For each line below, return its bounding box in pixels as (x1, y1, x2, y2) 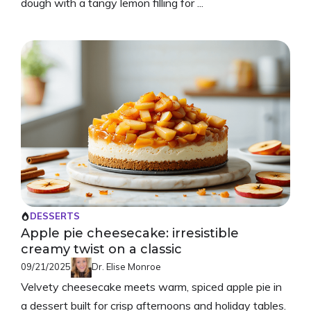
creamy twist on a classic (21, 241, 182, 257)
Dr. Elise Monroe (92, 260, 161, 272)
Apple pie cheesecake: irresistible (21, 225, 239, 241)
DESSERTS (30, 210, 80, 221)
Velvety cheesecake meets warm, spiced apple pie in (21, 280, 282, 294)
